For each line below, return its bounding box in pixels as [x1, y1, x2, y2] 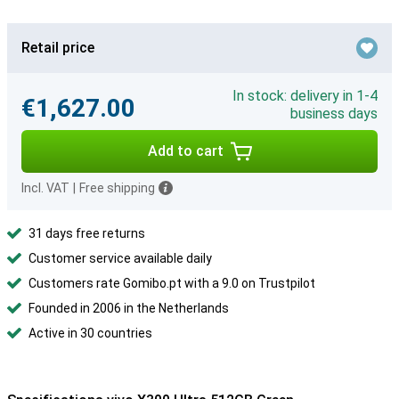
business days [290, 105, 378, 122]
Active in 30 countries [28, 326, 152, 340]
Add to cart [147, 142, 224, 159]
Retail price [21, 39, 94, 56]
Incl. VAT [21, 181, 69, 195]
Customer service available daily [28, 251, 212, 265]
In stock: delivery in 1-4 [232, 87, 378, 104]
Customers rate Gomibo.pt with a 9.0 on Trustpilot [28, 276, 315, 290]
